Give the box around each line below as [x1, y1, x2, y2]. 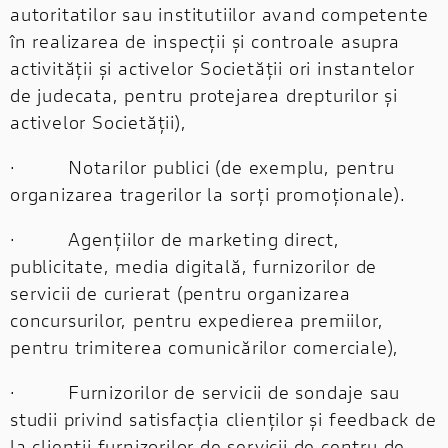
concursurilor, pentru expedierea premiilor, [10, 307, 384, 332]
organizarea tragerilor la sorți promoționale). [10, 181, 406, 206]
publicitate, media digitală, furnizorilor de [10, 253, 378, 278]
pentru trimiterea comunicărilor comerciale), [10, 334, 400, 359]
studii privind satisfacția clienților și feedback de [10, 406, 437, 431]
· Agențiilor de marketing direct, [10, 226, 340, 251]
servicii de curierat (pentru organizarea [10, 280, 351, 305]
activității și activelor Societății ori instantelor [10, 55, 415, 80]
